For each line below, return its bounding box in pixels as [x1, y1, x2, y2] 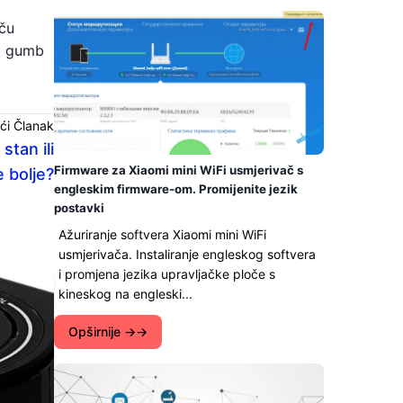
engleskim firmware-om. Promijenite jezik [54, 182, 298, 196]
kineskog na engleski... [58, 286, 193, 301]
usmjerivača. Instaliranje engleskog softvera [58, 246, 316, 262]
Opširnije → [68, 324, 136, 339]
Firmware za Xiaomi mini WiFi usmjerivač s [54, 163, 303, 177]
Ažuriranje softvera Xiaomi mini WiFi [58, 227, 266, 242]
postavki [54, 201, 104, 215]
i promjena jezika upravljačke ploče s [58, 266, 275, 282]
